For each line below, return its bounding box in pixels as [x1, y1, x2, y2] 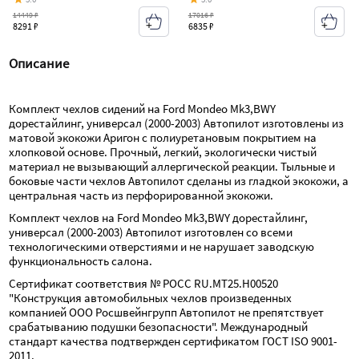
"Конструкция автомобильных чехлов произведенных [9, 290, 292, 306]
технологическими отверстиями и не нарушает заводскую [9, 239, 315, 255]
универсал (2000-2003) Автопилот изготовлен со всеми [9, 224, 293, 240]
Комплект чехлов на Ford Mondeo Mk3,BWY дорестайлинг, [9, 210, 309, 226]
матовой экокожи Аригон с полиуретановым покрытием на [9, 130, 317, 146]
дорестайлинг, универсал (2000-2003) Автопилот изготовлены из [9, 115, 345, 131]
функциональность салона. [9, 253, 153, 269]
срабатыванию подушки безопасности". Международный [9, 319, 309, 335]
